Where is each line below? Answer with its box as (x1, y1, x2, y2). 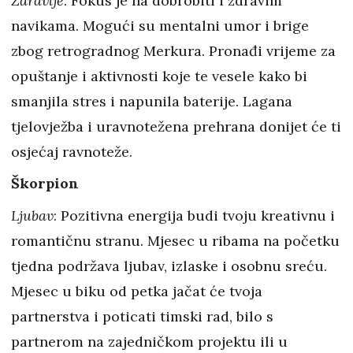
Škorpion (11, 174, 79, 192)
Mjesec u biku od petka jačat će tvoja (11, 282, 262, 300)
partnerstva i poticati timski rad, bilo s (11, 307, 273, 325)
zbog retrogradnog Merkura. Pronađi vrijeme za (11, 42, 336, 60)
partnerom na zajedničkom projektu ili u (11, 333, 288, 351)
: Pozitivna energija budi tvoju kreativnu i (54, 206, 335, 225)
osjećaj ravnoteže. (11, 143, 132, 161)
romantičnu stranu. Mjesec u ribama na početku (11, 232, 340, 250)
